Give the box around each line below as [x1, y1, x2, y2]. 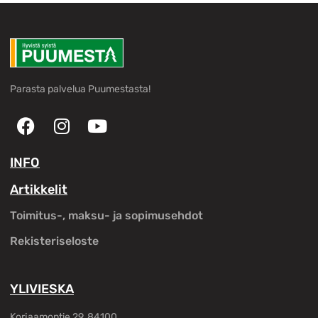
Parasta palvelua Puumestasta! [10, 83, 150, 96]
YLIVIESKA [10, 280, 74, 297]
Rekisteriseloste [10, 234, 99, 248]
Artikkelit [10, 181, 67, 197]
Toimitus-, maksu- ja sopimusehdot [10, 208, 203, 222]
